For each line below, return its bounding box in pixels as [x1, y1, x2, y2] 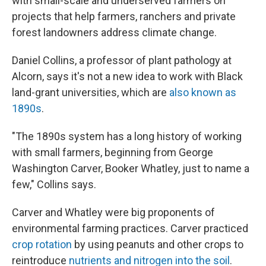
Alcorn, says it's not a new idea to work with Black [12, 70, 243, 83]
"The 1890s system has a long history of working [12, 130, 242, 142]
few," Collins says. [12, 178, 96, 191]
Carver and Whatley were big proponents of [12, 206, 215, 218]
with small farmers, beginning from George [12, 146, 213, 159]
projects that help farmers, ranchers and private [12, 10, 236, 23]
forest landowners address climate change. [12, 26, 217, 39]
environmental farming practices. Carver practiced [12, 222, 248, 235]
